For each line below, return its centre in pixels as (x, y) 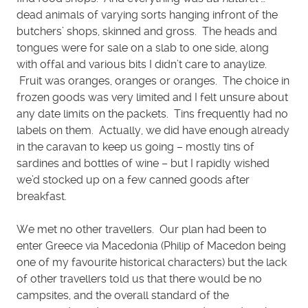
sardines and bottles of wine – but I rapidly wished (143, 163)
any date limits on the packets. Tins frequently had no (152, 114)
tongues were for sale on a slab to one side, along (143, 48)
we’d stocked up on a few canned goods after (133, 180)
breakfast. (42, 196)
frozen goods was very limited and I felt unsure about (152, 97)
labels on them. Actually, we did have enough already (153, 130)
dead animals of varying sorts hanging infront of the (147, 15)
